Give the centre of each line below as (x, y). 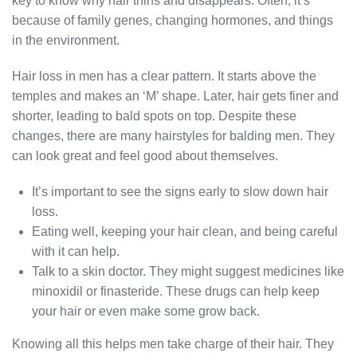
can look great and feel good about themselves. (145, 156)
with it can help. (76, 252)
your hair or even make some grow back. (146, 312)
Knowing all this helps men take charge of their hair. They (173, 344)
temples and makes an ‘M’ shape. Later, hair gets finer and (175, 96)
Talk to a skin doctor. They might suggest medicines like (188, 272)
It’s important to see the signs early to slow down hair (180, 192)
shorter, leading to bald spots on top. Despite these (154, 116)
